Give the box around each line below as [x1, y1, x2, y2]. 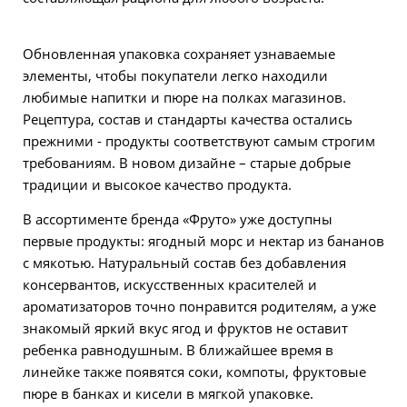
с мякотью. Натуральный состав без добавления [23, 253, 346, 273]
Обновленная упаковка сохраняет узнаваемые [23, 45, 335, 64]
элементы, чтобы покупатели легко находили [23, 66, 328, 85]
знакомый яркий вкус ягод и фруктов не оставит [23, 319, 348, 338]
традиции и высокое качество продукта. [23, 175, 292, 194]
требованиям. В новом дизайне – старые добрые [23, 154, 351, 173]
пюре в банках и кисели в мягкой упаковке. [23, 384, 313, 403]
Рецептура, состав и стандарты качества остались [23, 110, 352, 129]
